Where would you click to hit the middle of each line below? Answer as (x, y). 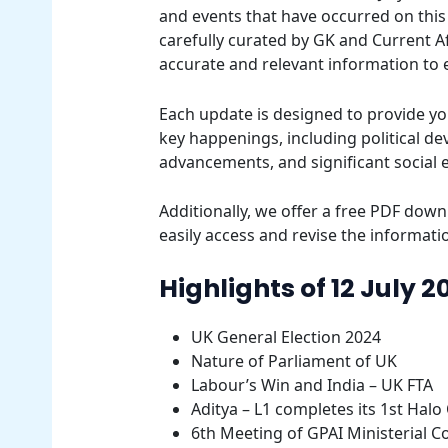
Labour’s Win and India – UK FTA (311, 385)
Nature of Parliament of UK (293, 361)
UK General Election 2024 (285, 337)
